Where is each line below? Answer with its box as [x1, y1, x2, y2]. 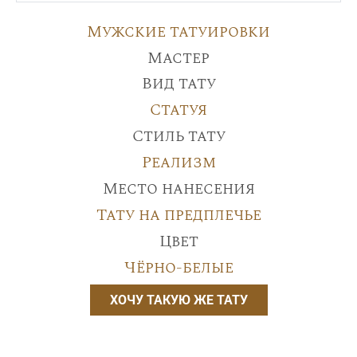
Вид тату [141, 71, 216, 96]
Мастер [147, 45, 210, 70]
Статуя [150, 97, 207, 122]
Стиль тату [131, 124, 226, 148]
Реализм [141, 150, 216, 175]
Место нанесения [102, 176, 255, 201]
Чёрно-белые [124, 255, 233, 280]
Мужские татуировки [87, 19, 270, 44]
